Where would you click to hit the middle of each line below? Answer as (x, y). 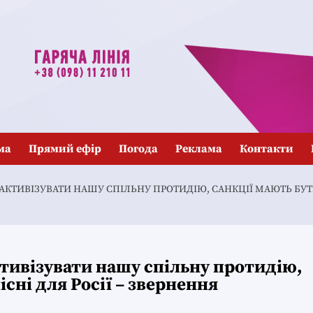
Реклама (199, 149)
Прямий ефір (65, 149)
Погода (138, 149)
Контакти (267, 149)
